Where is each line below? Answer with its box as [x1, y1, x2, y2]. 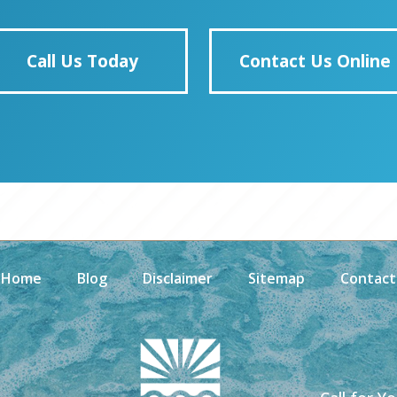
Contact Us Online [238, 48, 391, 73]
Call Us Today [27, 48, 138, 73]
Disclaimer [143, 268, 213, 288]
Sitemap [248, 268, 305, 288]
